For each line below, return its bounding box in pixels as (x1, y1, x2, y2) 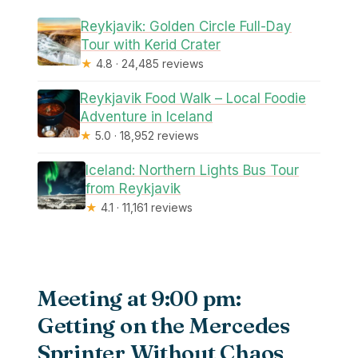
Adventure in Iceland (80, 109, 213, 125)
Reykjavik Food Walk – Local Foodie (80, 90, 307, 107)
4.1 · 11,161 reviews (97, 201, 193, 215)
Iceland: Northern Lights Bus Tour (86, 162, 300, 179)
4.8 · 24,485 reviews (93, 57, 205, 71)
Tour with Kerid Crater (81, 37, 221, 54)
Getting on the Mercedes (38, 311, 290, 339)
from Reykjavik (86, 181, 181, 197)
